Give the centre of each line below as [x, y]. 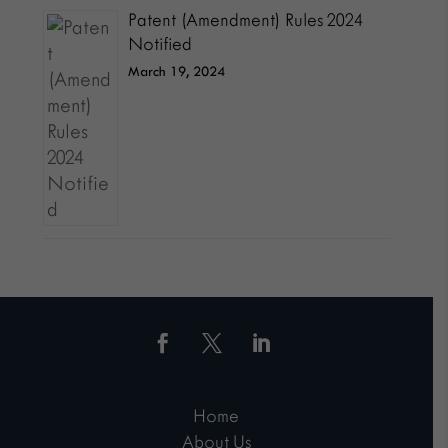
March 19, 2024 [177, 71]
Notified [160, 44]
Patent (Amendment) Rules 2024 [246, 20]
